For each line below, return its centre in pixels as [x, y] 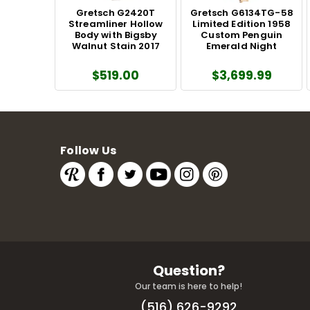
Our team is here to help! [189, 286]
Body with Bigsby [116, 35]
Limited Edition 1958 [241, 24]
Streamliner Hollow [116, 24]
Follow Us [89, 150]
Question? [189, 270]
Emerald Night [241, 46]
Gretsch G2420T [116, 12]
